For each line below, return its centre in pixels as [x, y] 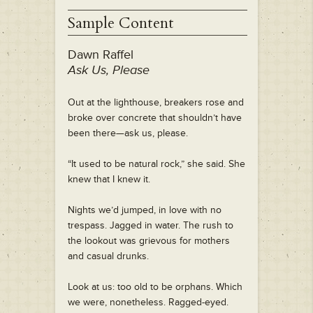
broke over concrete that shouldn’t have [155, 118]
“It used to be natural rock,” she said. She [156, 164]
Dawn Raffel [101, 55]
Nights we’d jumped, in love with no [145, 210]
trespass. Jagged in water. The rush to [151, 226]
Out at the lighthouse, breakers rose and [156, 103]
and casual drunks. [108, 256]
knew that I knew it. [109, 180]
